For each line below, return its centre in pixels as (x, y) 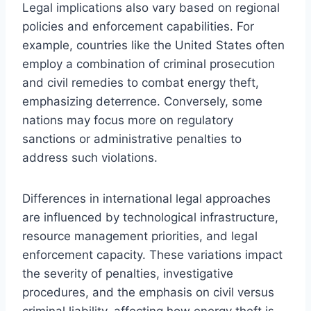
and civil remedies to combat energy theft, (141, 82)
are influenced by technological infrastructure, (150, 217)
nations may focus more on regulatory (128, 120)
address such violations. (90, 157)
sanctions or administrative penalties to (132, 138)
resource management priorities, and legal (140, 236)
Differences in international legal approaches (146, 198)
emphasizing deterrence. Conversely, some (142, 101)
